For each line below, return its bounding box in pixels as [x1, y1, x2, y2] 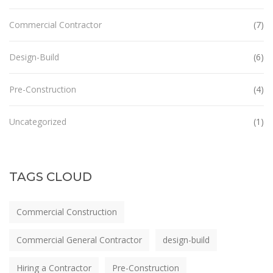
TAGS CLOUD [9, 169, 92, 184]
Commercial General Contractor [16, 233, 142, 246]
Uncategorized [9, 115, 66, 127]
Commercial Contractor [9, 18, 102, 30]
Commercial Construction [16, 205, 117, 218]
